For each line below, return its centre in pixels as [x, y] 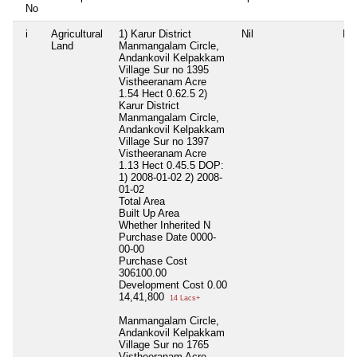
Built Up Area [149, 213]
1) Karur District [155, 33]
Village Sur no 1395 [164, 69]
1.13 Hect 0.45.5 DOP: [171, 165]
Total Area [142, 201]
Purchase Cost [153, 261]
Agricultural [77, 33]
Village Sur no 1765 [164, 344]
